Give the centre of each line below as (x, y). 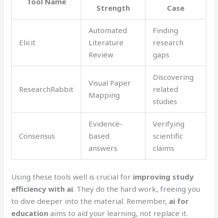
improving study (163, 176)
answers (103, 148)
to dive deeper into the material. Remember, (90, 201)
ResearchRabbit (46, 89)
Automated (108, 30)
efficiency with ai (42, 189)
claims (164, 148)
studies (165, 101)
